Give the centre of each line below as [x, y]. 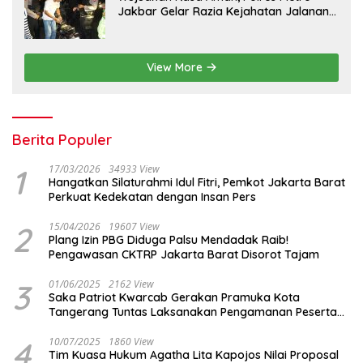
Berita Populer [62, 140]
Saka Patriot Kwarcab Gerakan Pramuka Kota [174, 298]
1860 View [131, 342]
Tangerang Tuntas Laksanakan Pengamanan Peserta [193, 312]
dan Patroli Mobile [166, 26]
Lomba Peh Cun [91, 327]
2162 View [131, 284]
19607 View [134, 227]
